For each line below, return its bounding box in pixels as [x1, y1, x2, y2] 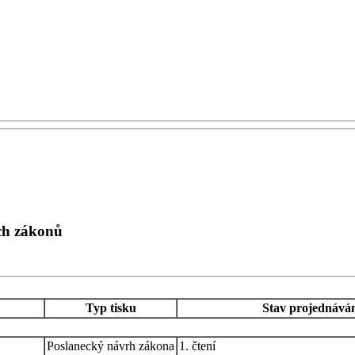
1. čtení [179, 338, 216, 353]
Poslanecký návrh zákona [47, 338, 174, 353]
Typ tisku [85, 300, 136, 315]
